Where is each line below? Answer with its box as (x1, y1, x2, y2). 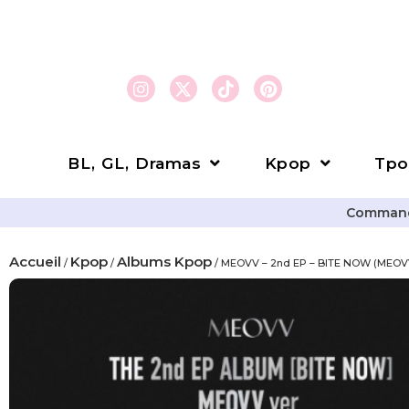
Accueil (9, 253, 61, 270)
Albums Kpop (117, 253, 212, 270)
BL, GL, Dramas (68, 153, 202, 173)
